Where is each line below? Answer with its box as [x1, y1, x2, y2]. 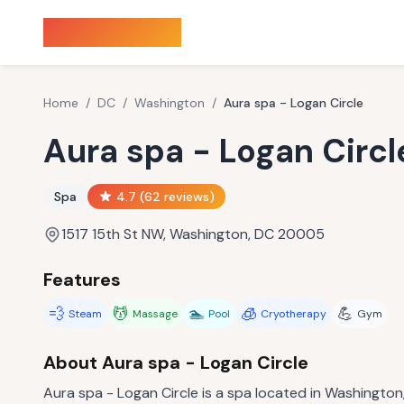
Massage [133, 307, 178, 321]
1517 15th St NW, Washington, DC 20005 [61, 225, 325, 243]
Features [43, 268, 121, 291]
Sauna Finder [43, 18, 181, 46]
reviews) [161, 188, 215, 205]
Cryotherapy [261, 307, 326, 321]
